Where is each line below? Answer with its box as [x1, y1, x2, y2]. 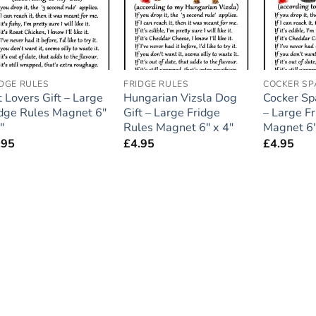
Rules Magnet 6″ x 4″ [123, 120, 234, 136]
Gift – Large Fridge [123, 105, 221, 121]
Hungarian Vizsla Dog [123, 90, 238, 107]
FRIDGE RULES [123, 78, 189, 90]
